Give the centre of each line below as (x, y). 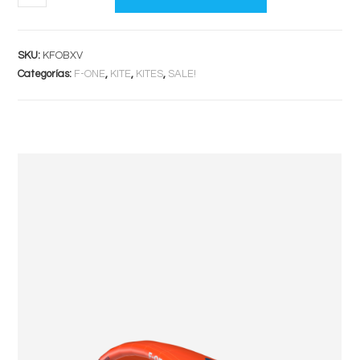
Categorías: (46, 74)
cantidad (41, 27)
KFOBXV (63, 55)
